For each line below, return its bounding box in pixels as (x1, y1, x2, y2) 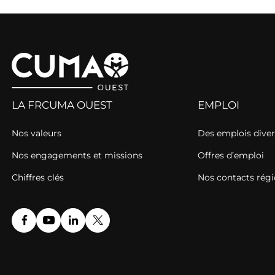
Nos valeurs (12, 127, 61, 139)
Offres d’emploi (197, 149, 264, 161)
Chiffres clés (12, 171, 64, 183)
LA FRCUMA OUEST (12, 98, 112, 111)
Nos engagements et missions (12, 149, 142, 161)
